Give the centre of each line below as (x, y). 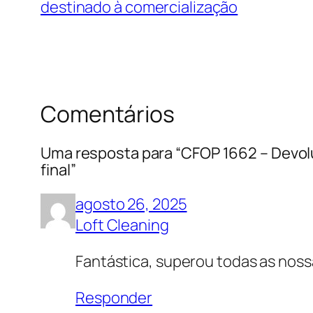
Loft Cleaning (122, 225)
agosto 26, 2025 (131, 204)
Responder (114, 298)
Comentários (108, 114)
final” (58, 170)
